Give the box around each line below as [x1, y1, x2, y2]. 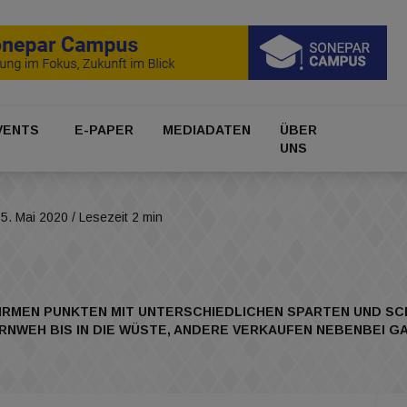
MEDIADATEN [163, 123, 252, 138]
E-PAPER [74, 123, 134, 138]
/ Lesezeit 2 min [68, 210, 163, 225]
